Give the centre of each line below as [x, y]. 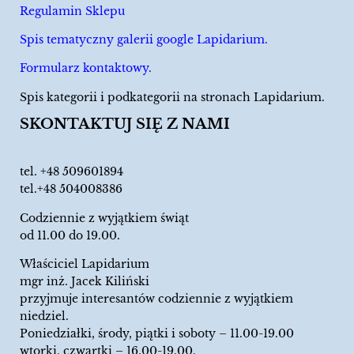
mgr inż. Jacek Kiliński [85, 281]
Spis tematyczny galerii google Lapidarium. [144, 40]
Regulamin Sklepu [72, 11]
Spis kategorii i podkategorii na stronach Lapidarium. [172, 97]
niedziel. [44, 316]
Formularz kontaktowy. [86, 68]
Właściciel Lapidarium [86, 264]
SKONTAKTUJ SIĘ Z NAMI [125, 124]
